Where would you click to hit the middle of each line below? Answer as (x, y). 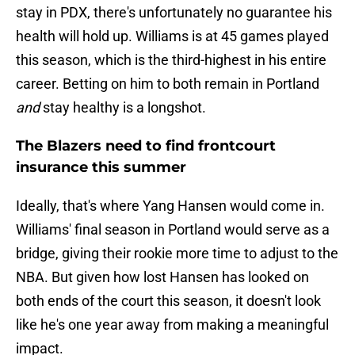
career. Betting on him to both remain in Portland (168, 84)
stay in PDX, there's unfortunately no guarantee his (174, 13)
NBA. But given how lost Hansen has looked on (162, 277)
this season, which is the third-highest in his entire (171, 60)
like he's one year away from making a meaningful (172, 325)
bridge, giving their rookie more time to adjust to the (177, 254)
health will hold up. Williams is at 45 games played (172, 36)
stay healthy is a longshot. (123, 108)
